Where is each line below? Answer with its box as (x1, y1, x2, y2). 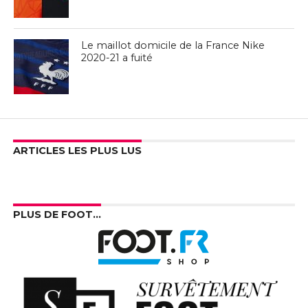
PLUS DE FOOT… (12, 208, 101, 221)
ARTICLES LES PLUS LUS (12, 144, 142, 157)
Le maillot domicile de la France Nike (81, 39, 265, 52)
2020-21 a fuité (81, 52, 153, 65)
